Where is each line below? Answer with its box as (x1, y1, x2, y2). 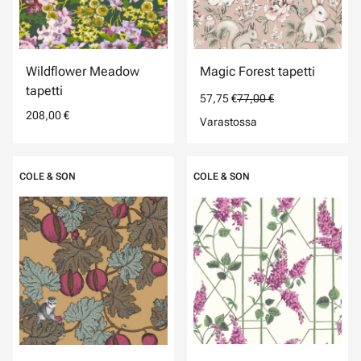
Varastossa (200, 115, 257, 128)
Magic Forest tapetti (200, 64, 315, 79)
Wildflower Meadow (26, 64, 139, 79)
